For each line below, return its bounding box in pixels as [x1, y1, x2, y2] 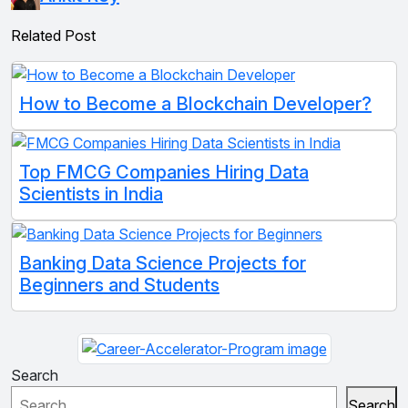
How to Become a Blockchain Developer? [19, 92, 372, 115]
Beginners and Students [19, 274, 219, 297]
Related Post [11, 26, 96, 46]
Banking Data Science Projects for [19, 252, 306, 275]
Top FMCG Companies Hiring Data [19, 161, 309, 184]
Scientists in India [19, 183, 163, 206]
